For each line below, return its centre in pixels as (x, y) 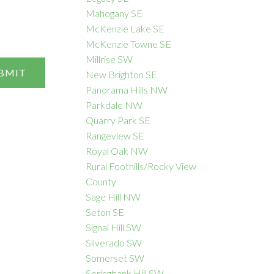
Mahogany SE (114, 13)
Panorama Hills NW (127, 90)
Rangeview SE (115, 136)
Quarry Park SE (118, 120)
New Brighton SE (122, 75)
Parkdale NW (114, 105)
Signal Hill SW (114, 228)
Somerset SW (115, 258)
